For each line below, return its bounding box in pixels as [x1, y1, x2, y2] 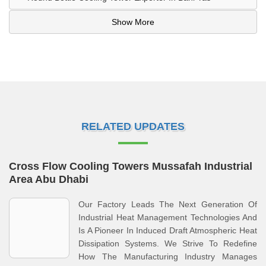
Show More [112, 17, 154, 27]
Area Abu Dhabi [9, 173, 88, 185]
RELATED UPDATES [81, 121, 185, 132]
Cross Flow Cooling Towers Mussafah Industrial [9, 160, 252, 172]
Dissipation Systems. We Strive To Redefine [78, 239, 257, 248]
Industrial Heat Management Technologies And [78, 213, 257, 222]
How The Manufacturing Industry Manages [78, 252, 257, 261]
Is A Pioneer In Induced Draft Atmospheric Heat [78, 226, 257, 235]
